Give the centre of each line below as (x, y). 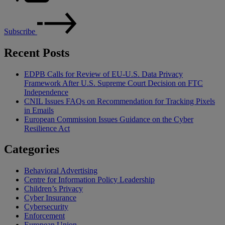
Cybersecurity (46, 207)
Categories (32, 149)
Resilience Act (47, 128)
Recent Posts (37, 52)
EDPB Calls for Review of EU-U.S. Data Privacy (103, 74)
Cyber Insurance (50, 198)
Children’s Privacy (53, 189)
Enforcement (44, 216)
